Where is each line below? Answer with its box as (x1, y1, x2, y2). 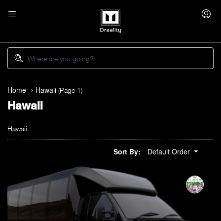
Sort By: (113, 147, 141, 156)
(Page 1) (56, 86, 82, 94)
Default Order (147, 147, 190, 157)
